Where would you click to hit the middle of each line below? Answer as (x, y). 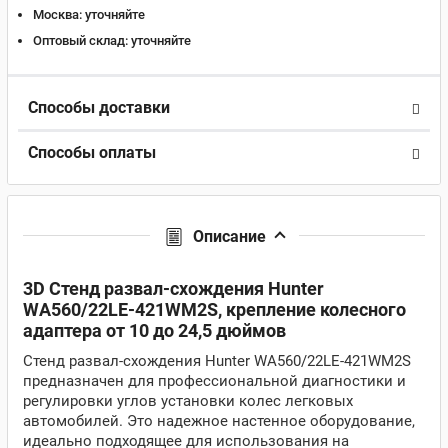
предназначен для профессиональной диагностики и (214, 381)
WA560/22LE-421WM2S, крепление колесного (214, 309)
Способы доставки (99, 107)
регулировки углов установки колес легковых (188, 401)
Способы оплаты (92, 152)
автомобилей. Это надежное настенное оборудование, (219, 421)
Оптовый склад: (80, 40)
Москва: (57, 14)
